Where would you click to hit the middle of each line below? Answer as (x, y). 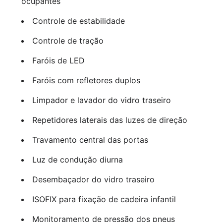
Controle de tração (68, 41)
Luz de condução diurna (77, 160)
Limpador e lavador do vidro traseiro (101, 100)
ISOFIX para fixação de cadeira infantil (104, 199)
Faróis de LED (58, 61)
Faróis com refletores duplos (86, 81)
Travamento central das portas (90, 140)
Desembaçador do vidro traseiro (93, 180)
